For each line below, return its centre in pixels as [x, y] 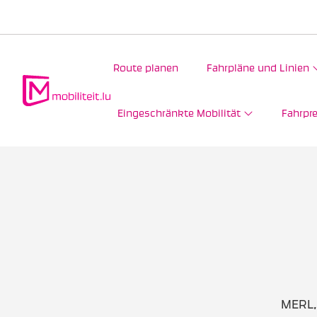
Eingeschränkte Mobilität [179, 113]
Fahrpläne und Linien [258, 68]
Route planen [146, 68]
